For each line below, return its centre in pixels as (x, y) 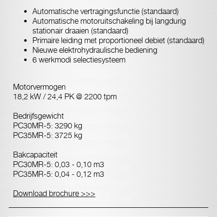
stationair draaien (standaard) (80, 31)
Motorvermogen (39, 87)
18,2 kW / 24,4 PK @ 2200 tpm (65, 97)
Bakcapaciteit (35, 155)
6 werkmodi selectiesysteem (79, 60)
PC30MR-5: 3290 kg (48, 126)
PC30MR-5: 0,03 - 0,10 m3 (59, 164)
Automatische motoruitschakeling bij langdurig (109, 21)
